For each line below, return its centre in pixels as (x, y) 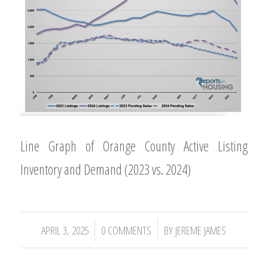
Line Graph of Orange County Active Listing (134, 146)
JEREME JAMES (201, 230)
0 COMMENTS (127, 230)
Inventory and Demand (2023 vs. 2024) (105, 169)
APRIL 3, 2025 (65, 230)
